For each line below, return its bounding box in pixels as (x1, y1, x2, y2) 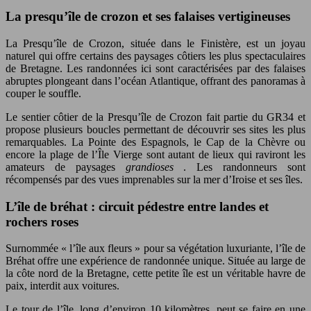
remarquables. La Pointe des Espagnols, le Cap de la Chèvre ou (6, 135, 305, 148)
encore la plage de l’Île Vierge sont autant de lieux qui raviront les (6, 148, 305, 160)
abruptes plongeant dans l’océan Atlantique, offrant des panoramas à (6, 74, 305, 87)
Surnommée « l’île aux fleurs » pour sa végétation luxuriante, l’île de (6, 242, 305, 255)
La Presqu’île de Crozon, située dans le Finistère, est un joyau (6, 37, 305, 49)
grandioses (125, 160, 184, 173)
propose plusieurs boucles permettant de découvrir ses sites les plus (6, 123, 305, 135)
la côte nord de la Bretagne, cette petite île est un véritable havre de (6, 267, 305, 280)
